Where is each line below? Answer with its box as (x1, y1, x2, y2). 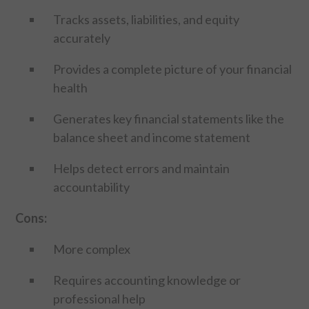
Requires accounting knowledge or (53, 272, 241, 288)
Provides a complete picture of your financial (53, 61, 292, 77)
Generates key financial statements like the (53, 110, 285, 126)
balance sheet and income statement (53, 129, 251, 145)
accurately (53, 30, 111, 46)
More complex (53, 241, 131, 257)
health (53, 79, 88, 95)
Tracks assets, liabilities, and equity (53, 11, 240, 27)
